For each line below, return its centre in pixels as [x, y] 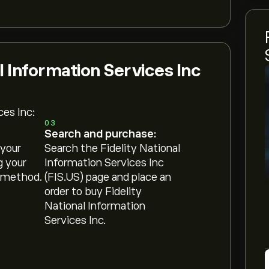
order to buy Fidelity [93, 192]
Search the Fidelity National [113, 148]
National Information [95, 206]
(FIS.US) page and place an [108, 177]
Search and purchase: [101, 134]
